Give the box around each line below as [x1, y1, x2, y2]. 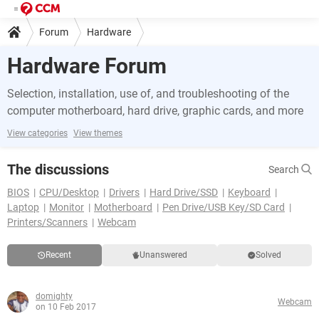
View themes [73, 128, 122, 138]
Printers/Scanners [7, 216, 88, 228]
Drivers [109, 187, 140, 198]
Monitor [49, 202, 84, 213]
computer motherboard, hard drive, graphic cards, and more [7, 104, 303, 117]
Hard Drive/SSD [150, 187, 218, 198]
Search [268, 164, 301, 175]
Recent [45, 250, 71, 260]
